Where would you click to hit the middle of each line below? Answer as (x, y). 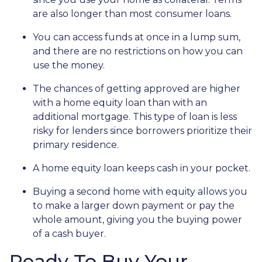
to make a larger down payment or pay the (134, 205)
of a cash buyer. (69, 233)
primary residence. (76, 144)
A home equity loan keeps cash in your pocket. (142, 168)
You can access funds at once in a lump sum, (137, 37)
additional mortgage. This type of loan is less (135, 116)
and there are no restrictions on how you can (138, 51)
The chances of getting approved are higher (137, 88)
